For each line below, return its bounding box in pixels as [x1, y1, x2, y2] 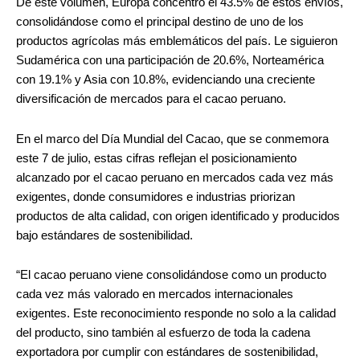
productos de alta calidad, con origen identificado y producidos [16, 209, 340, 223]
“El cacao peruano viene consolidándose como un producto [16, 268, 326, 282]
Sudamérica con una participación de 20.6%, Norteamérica [16, 54, 324, 67]
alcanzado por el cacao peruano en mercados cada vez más [16, 170, 333, 184]
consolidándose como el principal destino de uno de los [16, 15, 304, 29]
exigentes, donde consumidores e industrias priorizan [16, 190, 295, 203]
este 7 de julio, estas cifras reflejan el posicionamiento [16, 151, 297, 165]
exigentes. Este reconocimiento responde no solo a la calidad [16, 307, 336, 321]
